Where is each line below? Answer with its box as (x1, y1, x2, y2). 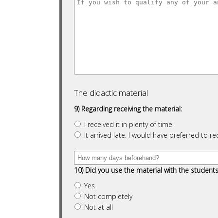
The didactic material (74, 87, 148, 98)
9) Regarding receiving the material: (74, 104, 182, 113)
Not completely (84, 192, 132, 201)
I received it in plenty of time (84, 120, 172, 129)
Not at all (84, 202, 113, 212)
